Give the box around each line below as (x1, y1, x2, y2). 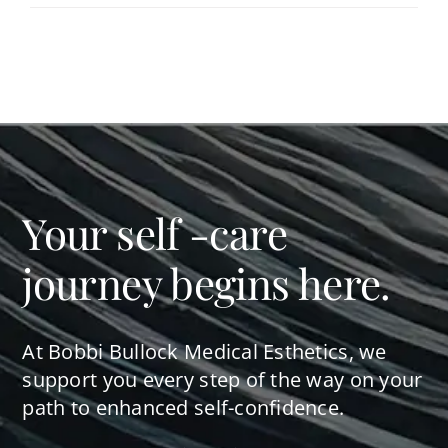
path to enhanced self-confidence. (22, 394, 345, 422)
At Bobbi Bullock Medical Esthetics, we (22, 338, 387, 366)
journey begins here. (22, 255, 391, 312)
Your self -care (22, 205, 287, 262)
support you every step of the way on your (22, 366, 423, 394)
